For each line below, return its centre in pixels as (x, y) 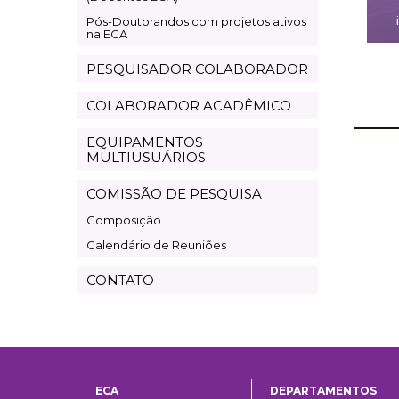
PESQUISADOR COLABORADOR (197, 69)
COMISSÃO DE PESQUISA (174, 193)
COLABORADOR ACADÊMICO (189, 105)
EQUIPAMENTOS (145, 142)
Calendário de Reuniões (156, 244)
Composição (124, 220)
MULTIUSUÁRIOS (146, 157)
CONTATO (120, 280)
